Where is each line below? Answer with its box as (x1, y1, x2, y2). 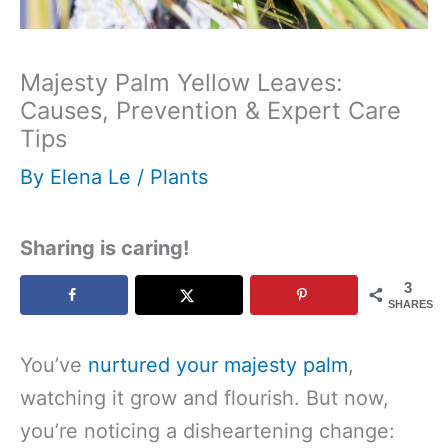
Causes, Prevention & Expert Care (20, 96, 401, 125)
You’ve (20, 353, 88, 377)
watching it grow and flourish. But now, (20, 386, 389, 410)
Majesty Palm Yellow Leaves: (20, 68, 343, 97)
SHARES (388, 298, 433, 310)
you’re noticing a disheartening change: (20, 419, 395, 443)
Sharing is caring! (20, 236, 189, 260)
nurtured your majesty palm (88, 353, 348, 377)
